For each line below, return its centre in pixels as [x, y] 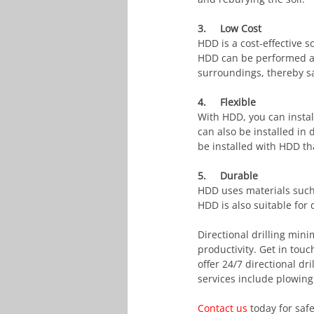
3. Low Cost [230, 29]
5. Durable [228, 176]
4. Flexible [227, 102]
